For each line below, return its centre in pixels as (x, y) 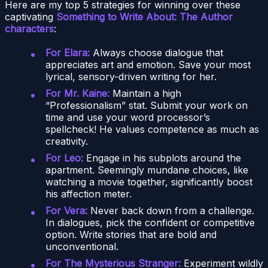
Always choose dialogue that (156, 52)
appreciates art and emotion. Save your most (148, 64)
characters (29, 28)
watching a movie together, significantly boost (149, 182)
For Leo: (64, 158)
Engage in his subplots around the (162, 158)
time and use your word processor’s (128, 117)
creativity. (67, 141)
